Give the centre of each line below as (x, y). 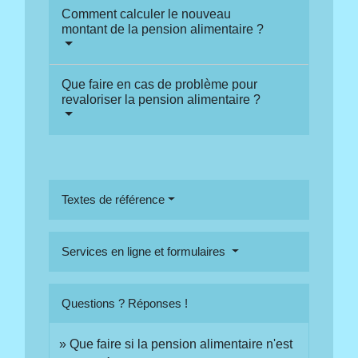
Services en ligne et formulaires (145, 251)
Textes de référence (113, 199)
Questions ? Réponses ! (125, 303)
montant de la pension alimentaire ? (163, 29)
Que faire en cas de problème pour (160, 84)
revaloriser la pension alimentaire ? (161, 99)
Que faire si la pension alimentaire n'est (181, 344)
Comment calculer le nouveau (147, 14)
